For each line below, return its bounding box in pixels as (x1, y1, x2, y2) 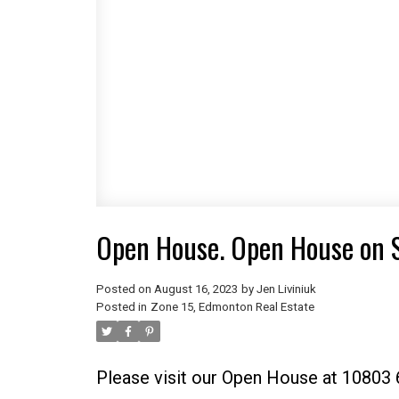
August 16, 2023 (153, 282, 238, 297)
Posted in (95, 300, 147, 314)
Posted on (95, 282, 154, 297)
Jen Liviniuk (256, 282, 316, 297)
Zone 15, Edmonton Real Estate (150, 300, 314, 314)
